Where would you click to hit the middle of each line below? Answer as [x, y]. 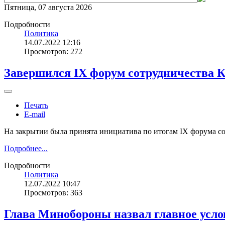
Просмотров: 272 [53, 52]
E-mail [35, 114]
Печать [36, 105]
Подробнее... [26, 148]
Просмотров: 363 [53, 192]
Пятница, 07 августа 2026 [48, 8]
